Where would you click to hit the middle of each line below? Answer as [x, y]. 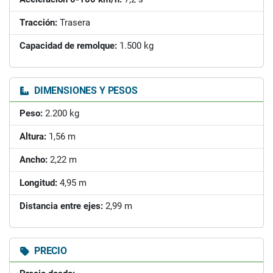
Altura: [33, 136]
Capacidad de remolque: [68, 45]
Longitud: [38, 183]
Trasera [74, 22]
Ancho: [34, 159]
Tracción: [38, 22]
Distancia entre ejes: [61, 206]
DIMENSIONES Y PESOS [85, 90]
